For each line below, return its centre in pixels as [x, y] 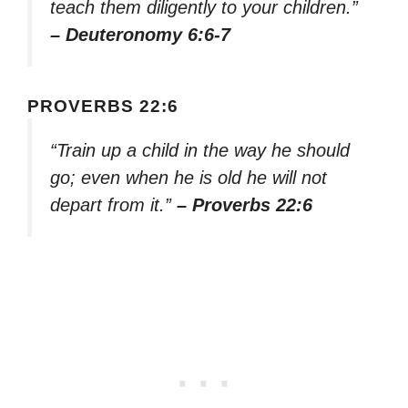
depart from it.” [113, 205]
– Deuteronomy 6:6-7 [140, 35]
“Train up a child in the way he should [200, 151]
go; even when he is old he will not [189, 178]
